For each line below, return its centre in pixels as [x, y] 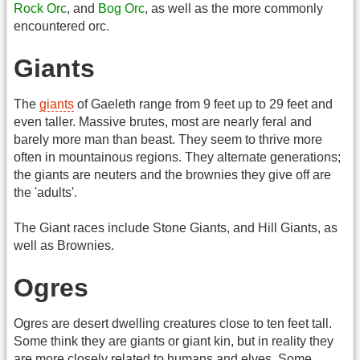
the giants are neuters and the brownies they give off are [172, 174]
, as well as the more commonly [234, 9]
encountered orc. [61, 27]
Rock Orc [40, 9]
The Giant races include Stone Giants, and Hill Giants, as [176, 228]
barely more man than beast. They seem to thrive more [168, 139]
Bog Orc [121, 9]
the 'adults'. [45, 192]
